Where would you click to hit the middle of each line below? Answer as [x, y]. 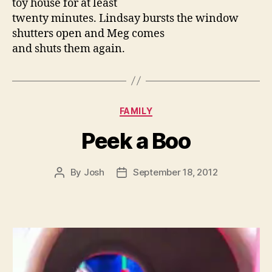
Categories [162, 108]
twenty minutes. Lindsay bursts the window [125, 18]
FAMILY [136, 110]
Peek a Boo [136, 141]
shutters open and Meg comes [88, 33]
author [73, 186]
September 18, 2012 [175, 172]
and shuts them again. [69, 49]
